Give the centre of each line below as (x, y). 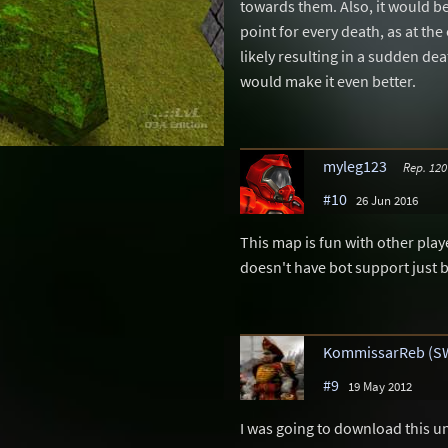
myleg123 (355, 165)
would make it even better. (328, 81)
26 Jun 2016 (387, 199)
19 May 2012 (380, 385)
